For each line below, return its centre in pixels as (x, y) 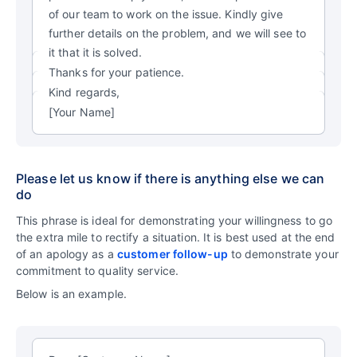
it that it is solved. (96, 52)
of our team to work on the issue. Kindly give (166, 14)
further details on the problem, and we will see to (178, 33)
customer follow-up (172, 253)
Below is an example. (71, 293)
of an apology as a (67, 253)
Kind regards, (84, 92)
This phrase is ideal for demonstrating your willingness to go (175, 220)
